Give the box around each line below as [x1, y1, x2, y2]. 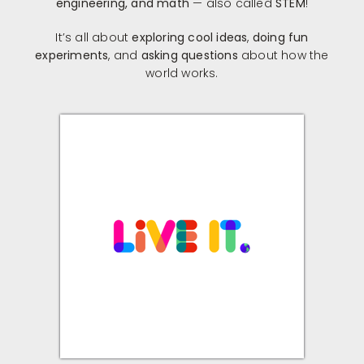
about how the [237, 47, 329, 64]
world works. [145, 65, 219, 82]
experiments [35, 47, 109, 64]
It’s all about [55, 29, 132, 46]
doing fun [252, 29, 309, 46]
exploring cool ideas [132, 29, 248, 46]
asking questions [141, 47, 238, 64]
